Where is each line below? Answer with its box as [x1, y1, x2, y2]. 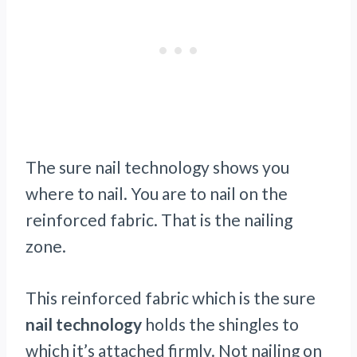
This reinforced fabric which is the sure [25, 288, 316, 308]
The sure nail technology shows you [25, 157, 289, 178]
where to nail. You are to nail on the [25, 183, 288, 204]
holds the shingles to [142, 314, 299, 335]
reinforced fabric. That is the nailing [25, 210, 292, 230]
